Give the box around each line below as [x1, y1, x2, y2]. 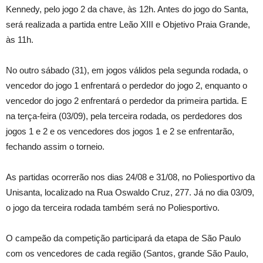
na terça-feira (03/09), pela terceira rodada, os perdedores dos [6, 111, 242, 121]
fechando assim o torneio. [6, 141, 104, 151]
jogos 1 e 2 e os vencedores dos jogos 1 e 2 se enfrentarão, [6, 126, 234, 136]
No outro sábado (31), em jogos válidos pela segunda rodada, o [6, 65, 248, 75]
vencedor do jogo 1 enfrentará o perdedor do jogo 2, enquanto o [6, 80, 247, 90]
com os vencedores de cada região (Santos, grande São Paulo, [6, 248, 248, 258]
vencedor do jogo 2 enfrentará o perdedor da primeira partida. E [6, 96, 247, 106]
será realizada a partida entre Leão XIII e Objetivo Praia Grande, [6, 19, 250, 29]
